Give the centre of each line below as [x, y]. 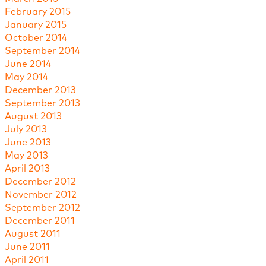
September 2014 [42, 51]
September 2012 [42, 208]
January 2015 [35, 25]
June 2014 [28, 64]
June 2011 [27, 247]
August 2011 [32, 234]
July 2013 [26, 130]
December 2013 [40, 91]
